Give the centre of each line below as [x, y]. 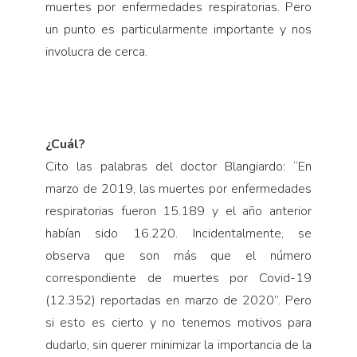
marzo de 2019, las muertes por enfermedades [178, 189]
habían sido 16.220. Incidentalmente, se [178, 234]
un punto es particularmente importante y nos [178, 30]
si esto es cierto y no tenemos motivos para [178, 323]
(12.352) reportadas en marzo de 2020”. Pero [178, 301]
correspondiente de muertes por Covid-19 [178, 279]
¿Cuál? [65, 145]
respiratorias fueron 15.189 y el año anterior [178, 212]
